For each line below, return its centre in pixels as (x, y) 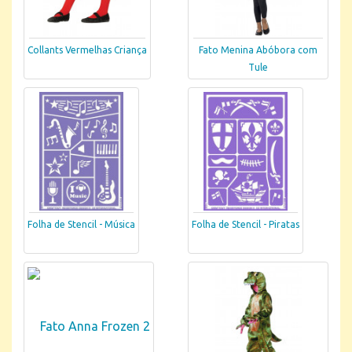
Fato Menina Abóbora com (258, 50)
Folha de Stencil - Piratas (246, 225)
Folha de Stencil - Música (81, 225)
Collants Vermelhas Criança (87, 50)
